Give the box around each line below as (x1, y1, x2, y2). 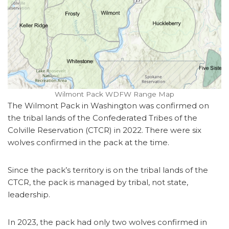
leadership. (8, 190, 50, 199)
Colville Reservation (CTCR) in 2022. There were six (8, 125, 201, 135)
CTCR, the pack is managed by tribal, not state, (8, 177, 188, 187)
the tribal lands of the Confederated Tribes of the (8, 113, 197, 123)
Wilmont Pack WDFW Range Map (55, 90, 174, 98)
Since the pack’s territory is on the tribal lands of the (8, 165, 208, 175)
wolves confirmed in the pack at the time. (8, 138, 169, 147)
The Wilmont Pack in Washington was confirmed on (8, 101, 209, 110)
